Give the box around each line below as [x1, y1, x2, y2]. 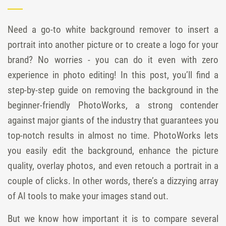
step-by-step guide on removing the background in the [8, 84, 218, 96]
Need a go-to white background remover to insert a [8, 24, 218, 35]
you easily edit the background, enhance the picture [8, 145, 218, 156]
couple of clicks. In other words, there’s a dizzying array [8, 175, 218, 187]
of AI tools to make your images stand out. [8, 190, 168, 202]
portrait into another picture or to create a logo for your [8, 39, 218, 50]
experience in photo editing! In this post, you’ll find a [8, 69, 218, 81]
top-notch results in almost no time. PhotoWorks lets [8, 130, 218, 141]
